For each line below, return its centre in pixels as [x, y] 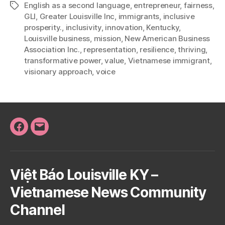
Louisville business [57, 38]
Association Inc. [52, 49]
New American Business [167, 38]
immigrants [139, 16]
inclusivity [83, 27]
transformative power [63, 60]
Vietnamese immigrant [169, 60]
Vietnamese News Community [108, 192]
